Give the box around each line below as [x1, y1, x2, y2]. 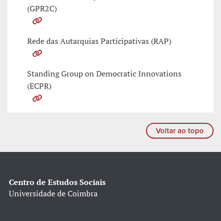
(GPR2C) [27, 3, 57, 14]
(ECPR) [27, 80, 51, 92]
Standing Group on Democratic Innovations [27, 68, 182, 79]
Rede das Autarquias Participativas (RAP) [27, 36, 171, 47]
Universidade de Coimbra [9, 188, 98, 199]
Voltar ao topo [156, 126, 204, 136]
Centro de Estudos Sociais [9, 177, 106, 188]
